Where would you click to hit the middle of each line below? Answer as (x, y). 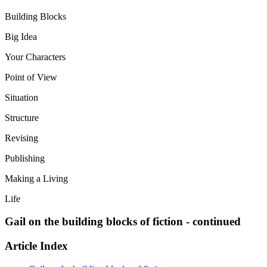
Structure (22, 117)
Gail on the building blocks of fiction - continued (123, 222)
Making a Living (36, 178)
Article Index (36, 246)
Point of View (31, 77)
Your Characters (35, 57)
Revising (21, 138)
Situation (21, 97)
